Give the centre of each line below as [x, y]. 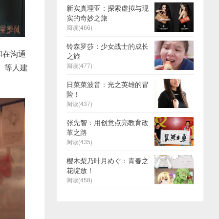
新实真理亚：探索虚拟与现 [108, 8]
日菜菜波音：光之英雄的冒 [108, 84]
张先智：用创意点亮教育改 [108, 122]
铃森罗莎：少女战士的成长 [108, 46]
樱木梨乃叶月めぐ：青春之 [108, 160]
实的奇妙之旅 [87, 18]
